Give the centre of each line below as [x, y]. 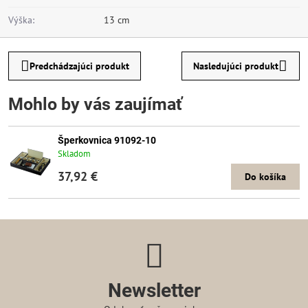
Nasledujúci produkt [236, 66]
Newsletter [154, 291]
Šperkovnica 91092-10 [107, 140]
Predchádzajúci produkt [79, 66]
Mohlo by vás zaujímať [95, 104]
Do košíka [265, 177]
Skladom [74, 154]
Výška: [21, 20]
